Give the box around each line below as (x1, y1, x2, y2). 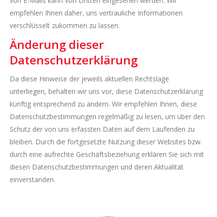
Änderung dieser (10, 36, 104, 52)
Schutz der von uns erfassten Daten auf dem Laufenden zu (10, 124, 195, 134)
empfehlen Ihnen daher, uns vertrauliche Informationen (10, 8, 183, 17)
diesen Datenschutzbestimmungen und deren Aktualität (10, 162, 184, 171)
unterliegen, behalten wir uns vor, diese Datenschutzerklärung (10, 87, 203, 96)
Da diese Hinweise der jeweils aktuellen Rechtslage (10, 74, 169, 83)
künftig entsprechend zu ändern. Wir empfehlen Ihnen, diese (10, 99, 197, 108)
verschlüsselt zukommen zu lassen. (10, 21, 120, 30)
